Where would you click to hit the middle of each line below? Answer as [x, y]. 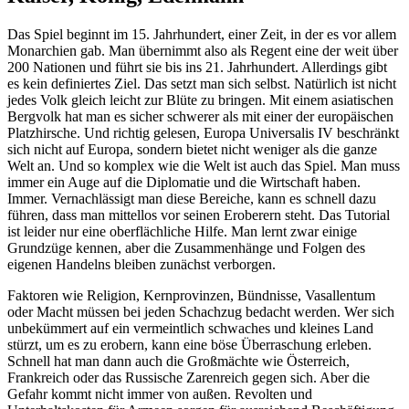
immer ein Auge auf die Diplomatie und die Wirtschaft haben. [184, 182]
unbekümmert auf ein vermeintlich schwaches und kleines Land [190, 328]
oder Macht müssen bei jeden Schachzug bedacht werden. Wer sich [201, 311]
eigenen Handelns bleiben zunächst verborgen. [142, 264]
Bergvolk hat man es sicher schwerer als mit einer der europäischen [200, 116]
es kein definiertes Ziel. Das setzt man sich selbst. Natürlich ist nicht [202, 83]
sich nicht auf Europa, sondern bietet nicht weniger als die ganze [192, 149]
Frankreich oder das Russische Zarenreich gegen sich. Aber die [189, 377]
